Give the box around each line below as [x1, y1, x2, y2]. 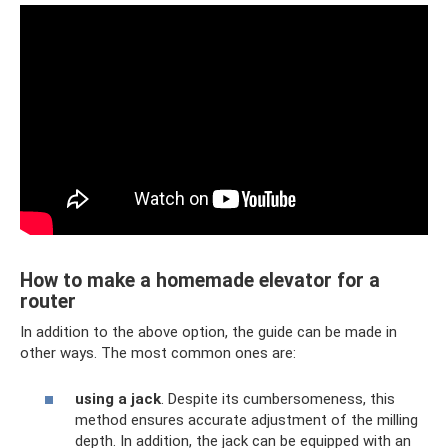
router [20, 289, 76, 313]
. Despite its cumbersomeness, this [161, 390, 395, 408]
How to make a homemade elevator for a [20, 268, 380, 292]
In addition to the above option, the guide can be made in [20, 322, 397, 341]
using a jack [75, 390, 161, 408]
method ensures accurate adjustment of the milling [75, 411, 418, 429]
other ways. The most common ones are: [20, 343, 296, 362]
